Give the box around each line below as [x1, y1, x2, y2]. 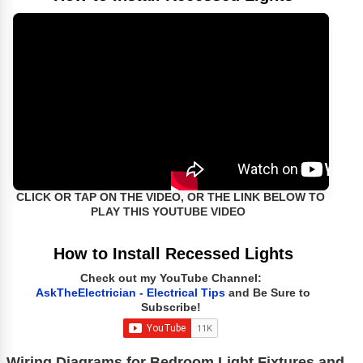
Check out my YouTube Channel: [79, 272, 262, 285]
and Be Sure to [228, 287, 311, 300]
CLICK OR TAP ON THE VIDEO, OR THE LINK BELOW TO [16, 191, 326, 204]
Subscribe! [140, 301, 201, 314]
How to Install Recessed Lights [53, 245, 293, 263]
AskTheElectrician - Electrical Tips [36, 287, 226, 300]
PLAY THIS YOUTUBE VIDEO [91, 206, 246, 219]
